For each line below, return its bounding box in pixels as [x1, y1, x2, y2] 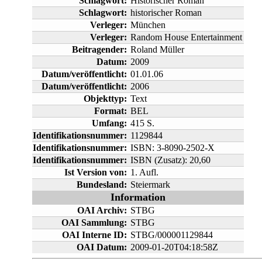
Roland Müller [130, 44, 184, 54]
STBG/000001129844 [130, 229, 213, 240]
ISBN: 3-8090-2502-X [130, 142, 215, 153]
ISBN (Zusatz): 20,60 [130, 154, 211, 165]
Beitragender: [71, 44, 127, 54]
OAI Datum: [76, 242, 127, 252]
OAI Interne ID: [61, 229, 127, 240]
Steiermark [130, 179, 170, 189]
